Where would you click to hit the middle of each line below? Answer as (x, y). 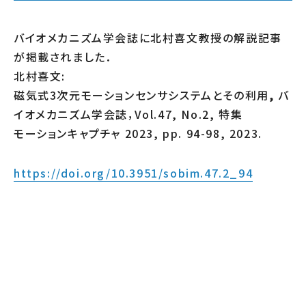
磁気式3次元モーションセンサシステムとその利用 (141, 95)
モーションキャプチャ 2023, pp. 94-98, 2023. (138, 133)
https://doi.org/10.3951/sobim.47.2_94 (134, 172)
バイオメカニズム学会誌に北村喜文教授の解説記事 (148, 37)
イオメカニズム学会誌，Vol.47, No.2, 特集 (128, 114)
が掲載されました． (63, 56)
